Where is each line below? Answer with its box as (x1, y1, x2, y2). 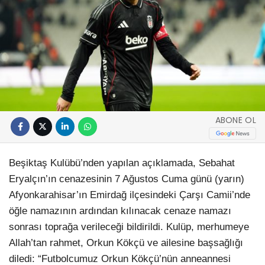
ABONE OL (215, 114, 256, 126)
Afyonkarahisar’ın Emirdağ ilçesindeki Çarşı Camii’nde (9, 189, 250, 201)
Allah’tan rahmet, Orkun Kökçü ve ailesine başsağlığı (9, 237, 243, 248)
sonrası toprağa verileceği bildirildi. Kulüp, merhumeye (9, 221, 249, 232)
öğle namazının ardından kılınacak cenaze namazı (9, 205, 231, 216)
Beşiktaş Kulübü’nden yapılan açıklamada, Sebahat (9, 157, 235, 169)
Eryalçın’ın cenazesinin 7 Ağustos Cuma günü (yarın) (9, 173, 244, 185)
